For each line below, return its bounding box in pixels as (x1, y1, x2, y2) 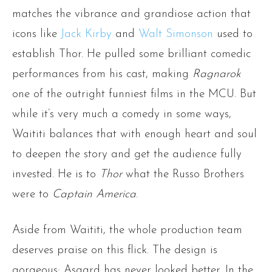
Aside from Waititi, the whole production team (12, 224, 242, 236)
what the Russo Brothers (122, 168, 244, 180)
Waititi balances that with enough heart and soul (12, 128, 257, 140)
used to (213, 28, 253, 40)
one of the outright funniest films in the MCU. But (12, 88, 256, 100)
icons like (12, 28, 61, 40)
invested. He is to (12, 168, 100, 180)
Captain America (52, 188, 136, 200)
